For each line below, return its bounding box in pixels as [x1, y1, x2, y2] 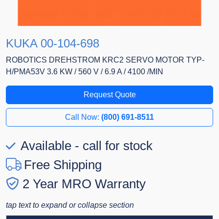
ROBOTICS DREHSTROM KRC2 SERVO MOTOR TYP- [6, 56, 204, 65]
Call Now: [65, 113, 101, 122]
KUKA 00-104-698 [6, 37, 99, 50]
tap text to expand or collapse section [6, 201, 134, 210]
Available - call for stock [18, 138, 153, 153]
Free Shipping [24, 157, 102, 173]
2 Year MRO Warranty [22, 176, 146, 192]
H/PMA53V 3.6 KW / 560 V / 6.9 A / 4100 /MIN [6, 67, 163, 76]
